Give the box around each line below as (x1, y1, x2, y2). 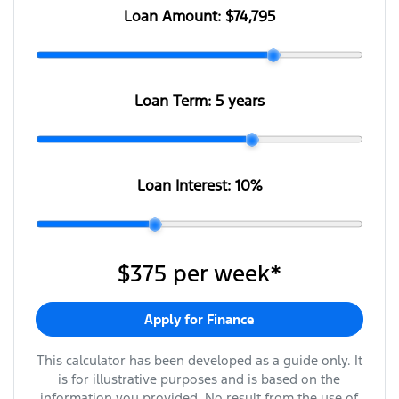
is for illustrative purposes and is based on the (58, 370, 341, 388)
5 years (215, 91, 265, 111)
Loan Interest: (136, 175, 235, 196)
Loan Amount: (123, 6, 225, 27)
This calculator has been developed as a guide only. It (36, 352, 362, 370)
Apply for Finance (143, 311, 255, 329)
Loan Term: (134, 91, 216, 111)
